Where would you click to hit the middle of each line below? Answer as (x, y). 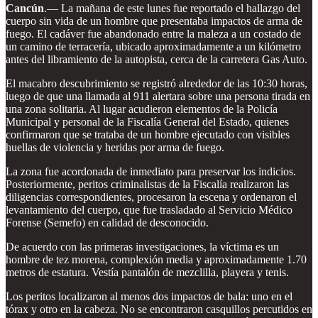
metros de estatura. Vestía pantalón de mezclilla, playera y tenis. (147, 272)
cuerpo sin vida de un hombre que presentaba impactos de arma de (154, 21)
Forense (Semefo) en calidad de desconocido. (107, 222)
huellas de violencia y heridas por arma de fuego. (115, 147)
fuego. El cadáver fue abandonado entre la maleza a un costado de (153, 33)
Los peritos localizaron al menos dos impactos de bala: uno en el (149, 296)
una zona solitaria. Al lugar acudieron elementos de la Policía (142, 109)
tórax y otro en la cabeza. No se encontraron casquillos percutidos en (159, 309)
